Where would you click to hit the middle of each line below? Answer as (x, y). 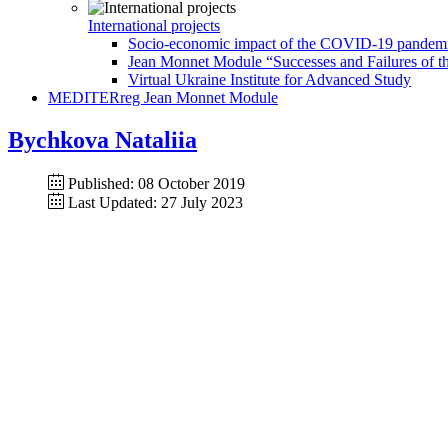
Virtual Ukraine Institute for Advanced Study (269, 79)
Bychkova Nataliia (102, 139)
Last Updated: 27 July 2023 (155, 202)
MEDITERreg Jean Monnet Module (163, 97)
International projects (154, 25)
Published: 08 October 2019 (156, 183)
